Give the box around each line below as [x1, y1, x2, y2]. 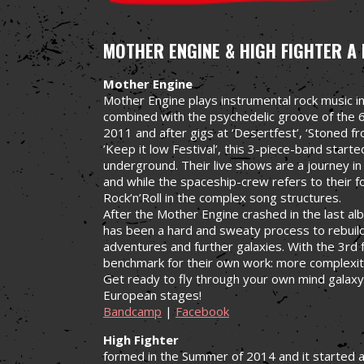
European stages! [103, 286, 201, 303]
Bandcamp [103, 302, 162, 319]
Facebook [175, 302, 229, 319]
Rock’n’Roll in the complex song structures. [103, 188, 341, 206]
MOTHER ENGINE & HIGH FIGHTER [103, 37, 342, 63]
